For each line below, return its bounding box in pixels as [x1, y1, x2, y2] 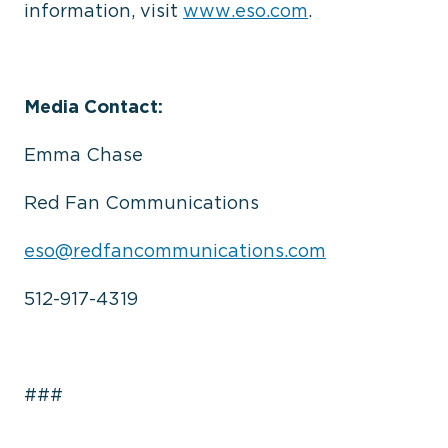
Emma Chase [24, 144, 143, 165]
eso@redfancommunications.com [24, 240, 326, 261]
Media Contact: [24, 96, 163, 117]
